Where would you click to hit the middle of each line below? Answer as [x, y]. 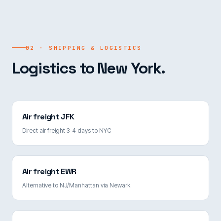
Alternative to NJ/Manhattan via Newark [76, 185]
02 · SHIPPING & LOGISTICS [84, 48]
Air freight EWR [49, 171]
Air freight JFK [48, 116]
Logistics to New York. [89, 68]
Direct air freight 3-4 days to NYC [67, 130]
